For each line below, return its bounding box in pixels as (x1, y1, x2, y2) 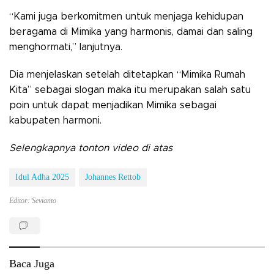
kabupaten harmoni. (9, 116, 102, 126)
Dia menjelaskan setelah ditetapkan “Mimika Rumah (9, 70, 245, 80)
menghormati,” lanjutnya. (9, 42, 122, 53)
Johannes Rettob (85, 172, 141, 182)
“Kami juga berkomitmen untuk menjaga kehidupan (9, 12, 243, 22)
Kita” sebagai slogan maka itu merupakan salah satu (9, 85, 251, 95)
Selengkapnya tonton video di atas (9, 143, 172, 154)
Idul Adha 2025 (15, 172, 69, 182)
